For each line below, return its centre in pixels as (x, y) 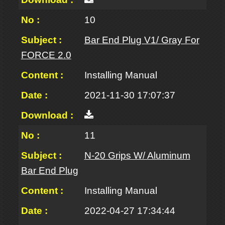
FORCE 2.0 (46, 55)
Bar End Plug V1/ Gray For (142, 40)
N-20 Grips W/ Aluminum (137, 155)
